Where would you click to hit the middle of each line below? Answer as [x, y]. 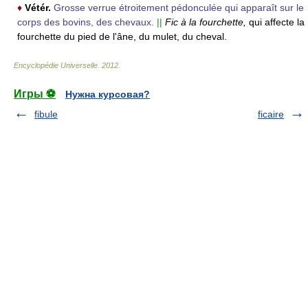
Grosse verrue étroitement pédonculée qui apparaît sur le [179, 8]
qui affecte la [277, 22]
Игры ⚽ [35, 94]
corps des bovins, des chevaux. [86, 22]
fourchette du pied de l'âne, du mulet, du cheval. [122, 37]
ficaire [271, 114]
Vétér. [38, 8]
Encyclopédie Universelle [56, 66]
